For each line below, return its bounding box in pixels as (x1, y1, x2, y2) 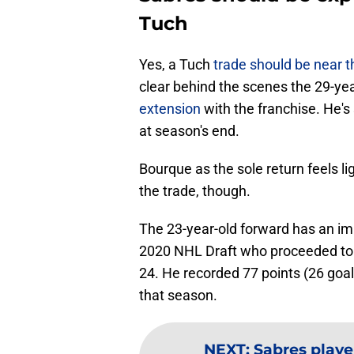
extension (139, 100, 201, 118)
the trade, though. (139, 183, 250, 200)
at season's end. (139, 122, 239, 140)
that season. (139, 287, 217, 304)
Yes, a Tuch (139, 56, 213, 73)
